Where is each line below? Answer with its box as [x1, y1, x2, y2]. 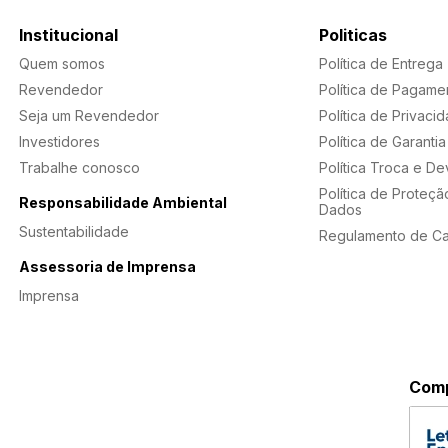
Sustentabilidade [19, 223, 129, 241]
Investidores [19, 133, 100, 151]
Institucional [19, 25, 118, 46]
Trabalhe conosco [19, 159, 140, 177]
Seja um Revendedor [19, 107, 159, 125]
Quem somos [19, 55, 105, 73]
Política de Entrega [319, 55, 443, 73]
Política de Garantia [319, 133, 446, 151]
